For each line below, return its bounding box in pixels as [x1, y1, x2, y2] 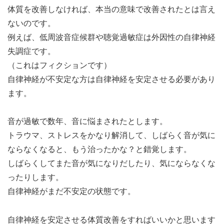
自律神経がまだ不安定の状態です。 [7, 187, 135, 196]
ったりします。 [7, 173, 63, 182]
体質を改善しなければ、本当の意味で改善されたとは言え [7, 4, 215, 13]
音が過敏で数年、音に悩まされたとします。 [7, 117, 167, 126]
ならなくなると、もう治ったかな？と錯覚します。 [7, 145, 191, 154]
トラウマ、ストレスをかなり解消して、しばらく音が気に [7, 131, 215, 140]
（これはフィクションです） [7, 60, 111, 69]
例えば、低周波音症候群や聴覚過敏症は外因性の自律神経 [7, 32, 215, 41]
